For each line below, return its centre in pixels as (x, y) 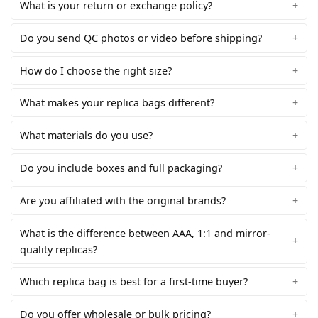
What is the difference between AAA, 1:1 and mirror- (145, 233)
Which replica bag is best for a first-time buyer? (134, 282)
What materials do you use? (86, 136)
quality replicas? (59, 249)
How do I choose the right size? (96, 70)
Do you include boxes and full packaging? (121, 168)
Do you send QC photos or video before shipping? (141, 38)
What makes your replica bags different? (117, 103)
